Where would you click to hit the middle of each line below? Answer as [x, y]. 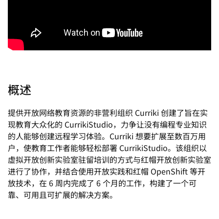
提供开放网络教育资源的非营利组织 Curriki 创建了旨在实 [108, 113]
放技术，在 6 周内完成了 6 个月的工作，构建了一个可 [102, 183]
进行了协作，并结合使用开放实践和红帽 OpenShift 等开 [107, 171]
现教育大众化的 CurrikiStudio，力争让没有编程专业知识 [107, 124]
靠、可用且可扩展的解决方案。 [63, 195]
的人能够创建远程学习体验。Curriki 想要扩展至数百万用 [107, 136]
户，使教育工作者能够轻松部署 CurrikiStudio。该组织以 [107, 148]
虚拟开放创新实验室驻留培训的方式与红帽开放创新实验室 [109, 160]
